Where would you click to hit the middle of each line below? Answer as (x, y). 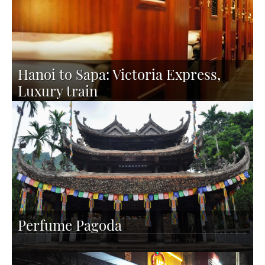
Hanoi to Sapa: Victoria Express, (119, 74)
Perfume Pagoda (70, 225)
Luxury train (58, 91)
